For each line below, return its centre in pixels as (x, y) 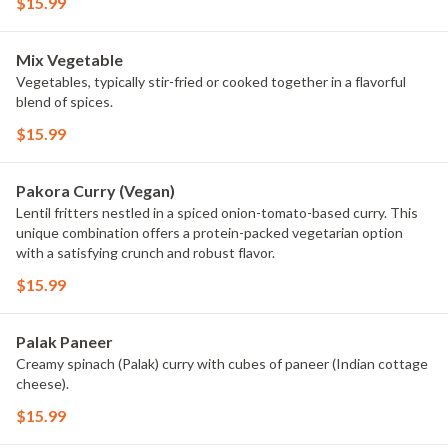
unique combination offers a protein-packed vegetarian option (209, 232)
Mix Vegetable (69, 59)
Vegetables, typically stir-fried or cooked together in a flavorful (211, 81)
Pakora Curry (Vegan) (95, 190)
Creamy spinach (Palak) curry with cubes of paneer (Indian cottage (222, 363)
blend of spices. (64, 101)
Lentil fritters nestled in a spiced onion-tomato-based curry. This (217, 212)
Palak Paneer (64, 341)
